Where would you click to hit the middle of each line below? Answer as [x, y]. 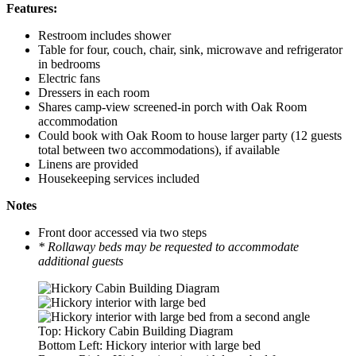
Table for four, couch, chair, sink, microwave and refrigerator [190, 50]
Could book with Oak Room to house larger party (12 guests [190, 136]
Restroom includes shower [104, 36]
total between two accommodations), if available [159, 150]
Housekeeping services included [119, 179]
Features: [32, 9]
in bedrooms [69, 64]
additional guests [81, 261]
